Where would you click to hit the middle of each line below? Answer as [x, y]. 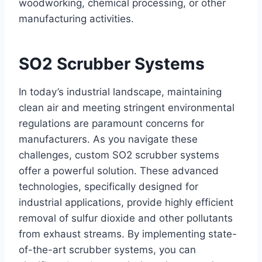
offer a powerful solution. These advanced [119, 170]
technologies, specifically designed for [108, 186]
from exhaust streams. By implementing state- [128, 234]
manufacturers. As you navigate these [108, 139]
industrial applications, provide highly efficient [126, 202]
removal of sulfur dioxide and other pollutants [126, 218]
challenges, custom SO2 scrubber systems [119, 155]
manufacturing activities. [76, 18]
